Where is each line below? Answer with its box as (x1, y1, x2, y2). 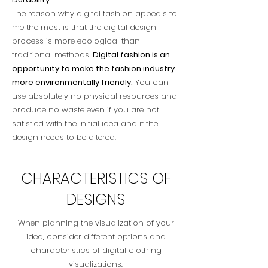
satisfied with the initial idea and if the (12, 118, 158, 129)
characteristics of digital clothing (30, 245, 162, 256)
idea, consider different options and (26, 231, 166, 242)
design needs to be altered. (12, 132, 116, 143)
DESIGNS (66, 189, 125, 210)
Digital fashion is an (93, 49, 170, 60)
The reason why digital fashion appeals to (12, 8, 177, 19)
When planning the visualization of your (17, 217, 174, 229)
